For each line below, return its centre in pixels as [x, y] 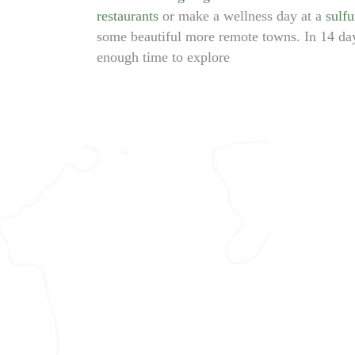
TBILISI [235, 225]
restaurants [128, 16]
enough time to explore [165, 57]
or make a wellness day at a [242, 16]
